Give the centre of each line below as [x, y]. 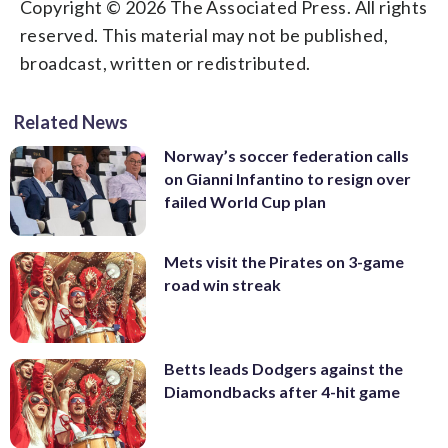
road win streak [222, 285]
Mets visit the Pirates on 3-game [284, 262]
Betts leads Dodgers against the [283, 368]
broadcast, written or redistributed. [165, 62]
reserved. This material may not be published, [204, 34]
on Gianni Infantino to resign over [287, 178]
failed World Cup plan [245, 201]
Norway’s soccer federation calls [286, 155]
